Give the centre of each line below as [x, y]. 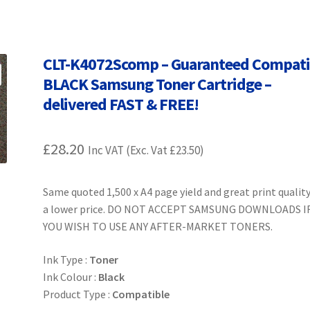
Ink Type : [66, 259]
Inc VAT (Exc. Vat [129, 151]
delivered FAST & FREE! [121, 104]
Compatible [141, 294]
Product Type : [78, 294]
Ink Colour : [71, 276]
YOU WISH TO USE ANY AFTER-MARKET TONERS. [158, 227]
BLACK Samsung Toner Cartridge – [157, 84]
